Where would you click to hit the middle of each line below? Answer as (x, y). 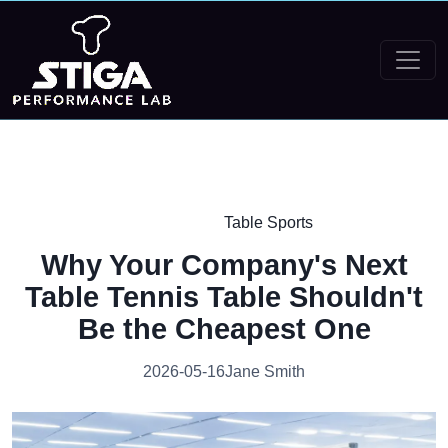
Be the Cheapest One (224, 329)
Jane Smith (265, 371)
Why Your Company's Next (224, 265)
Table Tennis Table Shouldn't (224, 297)
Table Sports (268, 222)
